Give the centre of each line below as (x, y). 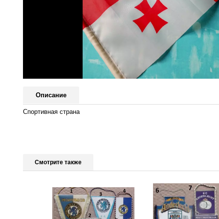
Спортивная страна (51, 111)
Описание (51, 95)
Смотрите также (58, 162)
